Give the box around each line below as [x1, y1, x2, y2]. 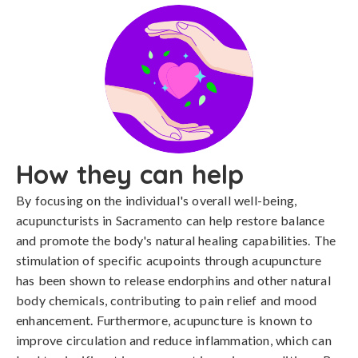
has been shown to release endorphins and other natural [16, 272, 331, 288]
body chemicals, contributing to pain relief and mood [16, 292, 317, 308]
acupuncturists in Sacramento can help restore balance [16, 213, 325, 228]
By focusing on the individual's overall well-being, [16, 193, 297, 208]
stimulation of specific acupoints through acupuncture [16, 253, 322, 268]
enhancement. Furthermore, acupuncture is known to [16, 312, 312, 328]
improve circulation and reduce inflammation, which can [16, 332, 332, 348]
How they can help [16, 158, 244, 190]
